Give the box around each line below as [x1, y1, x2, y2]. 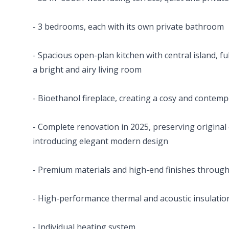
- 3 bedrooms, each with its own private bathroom [33, 21, 224, 32]
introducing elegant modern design [33, 135, 168, 147]
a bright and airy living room [33, 64, 142, 75]
